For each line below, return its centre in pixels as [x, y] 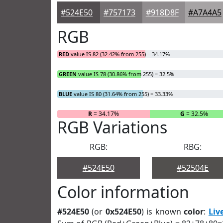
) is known [163, 212]
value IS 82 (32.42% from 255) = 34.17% [119, 54]
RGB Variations [112, 127]
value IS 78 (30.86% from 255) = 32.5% [125, 74]
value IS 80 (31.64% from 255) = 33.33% [122, 94]
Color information [123, 192]
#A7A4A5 [205, 12]
